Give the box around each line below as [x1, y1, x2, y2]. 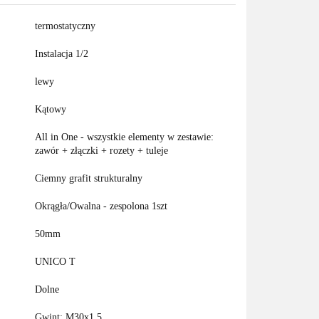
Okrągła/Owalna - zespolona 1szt [35, 201, 168, 211]
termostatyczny [35, 21, 96, 31]
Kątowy [35, 104, 67, 115]
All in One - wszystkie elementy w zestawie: [35, 132, 214, 142]
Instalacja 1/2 [35, 48, 89, 59]
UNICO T [35, 256, 76, 267]
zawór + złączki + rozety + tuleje [35, 145, 169, 156]
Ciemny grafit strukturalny [35, 173, 143, 184]
